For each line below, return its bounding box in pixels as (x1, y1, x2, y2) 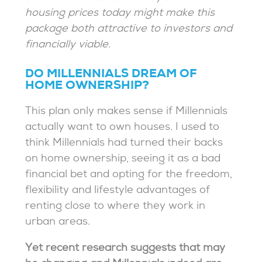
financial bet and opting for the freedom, (25, 169, 233, 182)
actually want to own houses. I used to (25, 122, 220, 135)
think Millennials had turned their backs (25, 137, 223, 150)
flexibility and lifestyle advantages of (25, 185, 211, 198)
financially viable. (25, 39, 111, 52)
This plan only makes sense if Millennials (25, 106, 228, 119)
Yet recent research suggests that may (25, 243, 226, 256)
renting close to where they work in (25, 201, 206, 213)
